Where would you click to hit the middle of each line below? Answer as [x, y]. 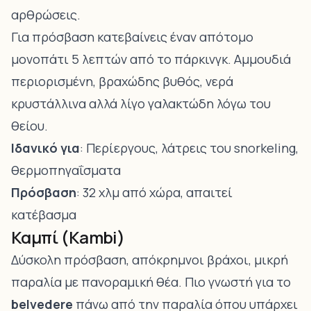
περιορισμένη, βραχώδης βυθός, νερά [122, 81]
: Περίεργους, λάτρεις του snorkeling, [189, 148]
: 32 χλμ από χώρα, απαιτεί [154, 192]
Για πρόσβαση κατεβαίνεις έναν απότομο [132, 37]
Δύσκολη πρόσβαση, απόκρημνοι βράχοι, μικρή [150, 260]
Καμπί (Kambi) [68, 237]
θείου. [30, 126]
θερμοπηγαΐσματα [66, 170]
